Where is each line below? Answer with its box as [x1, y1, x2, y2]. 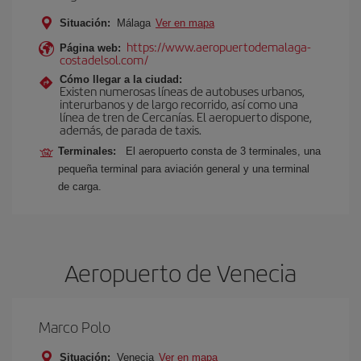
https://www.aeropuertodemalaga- [127, 38, 311, 55]
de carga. [58, 180, 102, 193]
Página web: [60, 42, 121, 54]
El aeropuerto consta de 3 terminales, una [126, 145, 321, 157]
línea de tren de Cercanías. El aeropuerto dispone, [60, 108, 312, 125]
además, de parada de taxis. [60, 121, 201, 138]
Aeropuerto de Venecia [64, 255, 297, 289]
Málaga [114, 17, 154, 29]
